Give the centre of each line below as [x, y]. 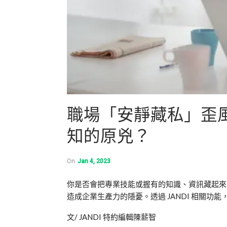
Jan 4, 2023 [94, 161]
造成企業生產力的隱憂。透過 [117, 196]
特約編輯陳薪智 [129, 217]
